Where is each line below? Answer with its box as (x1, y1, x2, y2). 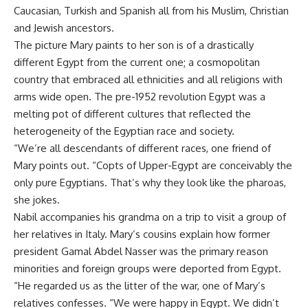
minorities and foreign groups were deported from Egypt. (14, 262, 281, 275)
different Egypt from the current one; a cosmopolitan (14, 56, 260, 69)
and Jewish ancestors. (14, 21, 114, 34)
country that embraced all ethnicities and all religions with (14, 73, 283, 86)
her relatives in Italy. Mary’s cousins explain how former (14, 228, 270, 241)
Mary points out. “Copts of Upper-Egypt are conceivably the (14, 159, 292, 172)
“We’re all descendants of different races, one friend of (14, 142, 271, 155)
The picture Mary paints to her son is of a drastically (14, 38, 254, 52)
